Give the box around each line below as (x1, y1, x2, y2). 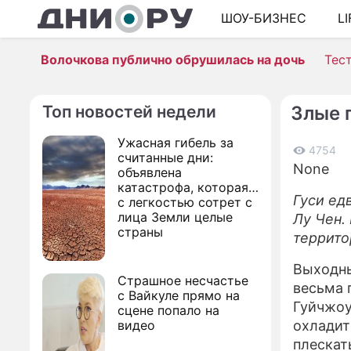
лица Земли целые (118, 209, 233, 225)
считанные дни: (118, 150, 213, 165)
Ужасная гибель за (118, 135, 233, 150)
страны (118, 224, 163, 240)
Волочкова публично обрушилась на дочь (41, 52, 305, 67)
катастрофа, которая (118, 179, 248, 195)
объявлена (118, 165, 182, 180)
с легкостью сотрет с (118, 194, 252, 210)
